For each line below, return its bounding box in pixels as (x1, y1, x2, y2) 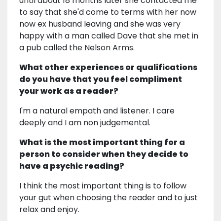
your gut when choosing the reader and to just (19, 191, 198, 203)
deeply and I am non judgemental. (19, 116, 150, 128)
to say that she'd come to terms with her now (19, 6, 196, 18)
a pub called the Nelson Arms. (19, 41, 135, 53)
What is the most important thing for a (19, 136, 185, 148)
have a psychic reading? (19, 160, 124, 172)
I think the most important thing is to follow (19, 180, 186, 191)
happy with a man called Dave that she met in (19, 30, 198, 41)
